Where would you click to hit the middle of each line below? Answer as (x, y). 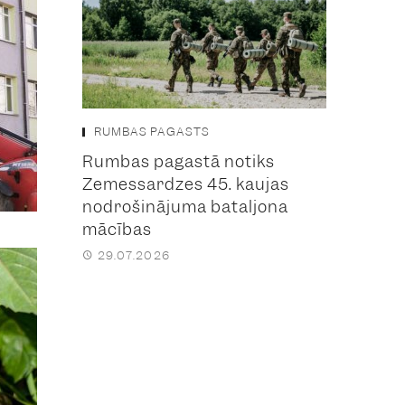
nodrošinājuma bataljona (185, 206)
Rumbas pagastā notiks (179, 161)
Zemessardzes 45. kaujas (186, 184)
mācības (117, 229)
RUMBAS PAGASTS (152, 131)
